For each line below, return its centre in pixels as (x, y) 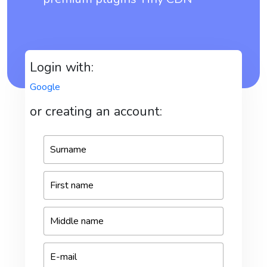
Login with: (62, 67)
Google (45, 87)
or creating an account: (96, 111)
